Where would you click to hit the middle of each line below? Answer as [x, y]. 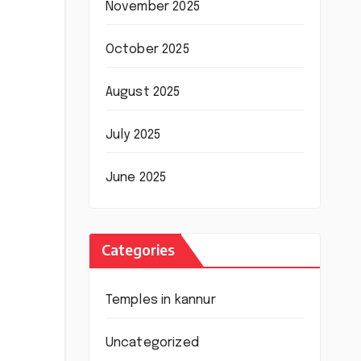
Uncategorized [152, 342]
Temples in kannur [160, 300]
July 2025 [133, 135]
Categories [138, 249]
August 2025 [143, 92]
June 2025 [136, 177]
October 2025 [147, 49]
